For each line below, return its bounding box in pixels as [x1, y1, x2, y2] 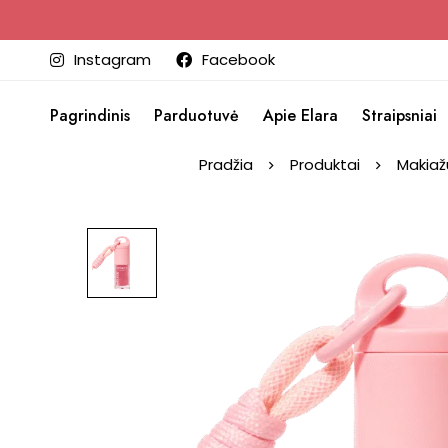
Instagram [74, 49, 151, 70]
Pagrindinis [50, 104, 130, 127]
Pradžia [199, 154, 253, 175]
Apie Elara [263, 104, 338, 127]
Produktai [290, 154, 360, 175]
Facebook [202, 49, 275, 70]
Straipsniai [362, 104, 437, 127]
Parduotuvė [154, 104, 239, 127]
